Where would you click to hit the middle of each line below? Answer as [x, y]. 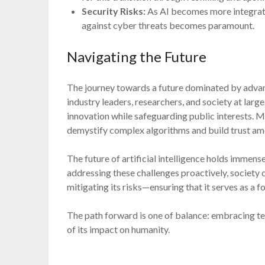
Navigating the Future [137, 56]
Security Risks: [114, 11]
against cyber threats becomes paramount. [168, 25]
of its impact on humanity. [119, 229]
